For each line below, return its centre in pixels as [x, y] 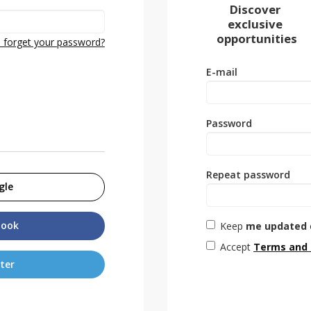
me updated [277, 226]
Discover [255, 10]
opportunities [257, 39]
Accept [237, 247]
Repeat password [249, 175]
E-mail [222, 72]
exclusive [255, 24]
